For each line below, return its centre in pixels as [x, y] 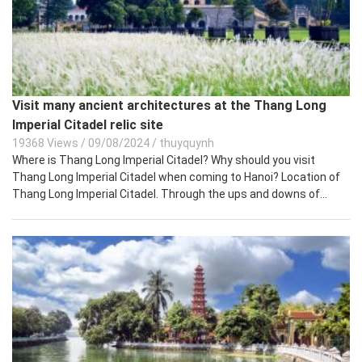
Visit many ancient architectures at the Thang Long [169, 105]
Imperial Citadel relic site [88, 124]
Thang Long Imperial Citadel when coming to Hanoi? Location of [176, 177]
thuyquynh [187, 143]
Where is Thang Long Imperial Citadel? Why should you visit [164, 160]
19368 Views [45, 143]
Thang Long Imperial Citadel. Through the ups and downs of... [170, 194]
